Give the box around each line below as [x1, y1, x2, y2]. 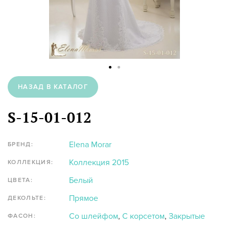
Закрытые [169, 211, 205, 222]
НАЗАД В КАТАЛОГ [18, 83, 88, 91]
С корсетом [122, 211, 165, 222]
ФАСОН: [8, 212, 36, 220]
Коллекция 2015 [69, 157, 129, 168]
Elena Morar [69, 140, 111, 150]
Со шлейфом [69, 211, 118, 222]
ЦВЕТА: [8, 176, 33, 185]
